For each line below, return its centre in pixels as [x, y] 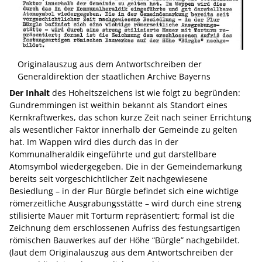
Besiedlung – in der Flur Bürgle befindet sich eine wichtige [124, 191]
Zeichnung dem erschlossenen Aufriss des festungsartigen [125, 228]
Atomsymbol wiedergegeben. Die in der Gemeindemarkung [126, 166]
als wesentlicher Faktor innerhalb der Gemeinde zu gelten [123, 130]
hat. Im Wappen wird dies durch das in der [94, 142]
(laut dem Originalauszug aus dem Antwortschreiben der [121, 252]
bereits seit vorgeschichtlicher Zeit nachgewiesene [108, 179]
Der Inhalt [30, 93]
